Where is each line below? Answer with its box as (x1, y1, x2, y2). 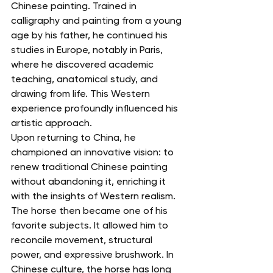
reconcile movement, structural (11, 234, 155, 246)
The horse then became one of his (11, 205, 170, 217)
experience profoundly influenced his (11, 102, 180, 115)
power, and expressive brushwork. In (11, 249, 176, 261)
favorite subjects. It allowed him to (11, 219, 171, 232)
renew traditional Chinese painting (11, 161, 170, 173)
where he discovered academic (11, 58, 156, 71)
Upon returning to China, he (11, 132, 138, 144)
